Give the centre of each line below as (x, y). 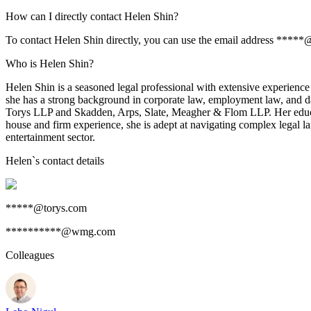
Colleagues (30, 255)
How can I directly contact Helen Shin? (92, 16)
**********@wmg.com (60, 232)
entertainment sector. (50, 137)
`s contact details (68, 161)
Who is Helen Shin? (50, 64)
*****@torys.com (46, 208)
